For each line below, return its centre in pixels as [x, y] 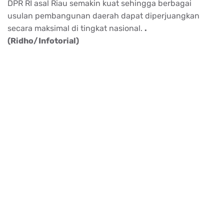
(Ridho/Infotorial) [43, 40]
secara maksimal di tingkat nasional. [76, 28]
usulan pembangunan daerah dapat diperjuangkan [103, 15]
